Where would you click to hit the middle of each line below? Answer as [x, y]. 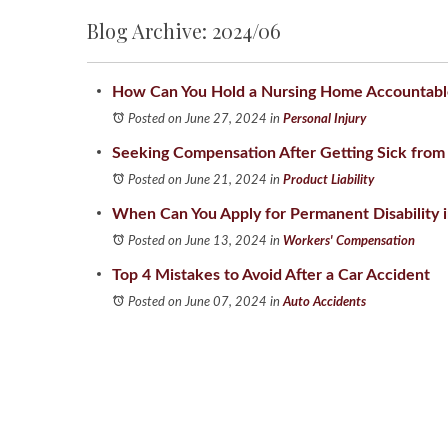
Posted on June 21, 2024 [197, 180]
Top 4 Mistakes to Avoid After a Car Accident [271, 275]
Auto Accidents [324, 302]
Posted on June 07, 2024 [197, 302]
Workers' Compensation [349, 241]
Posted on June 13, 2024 [197, 241]
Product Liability [328, 180]
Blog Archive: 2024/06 [184, 30]
